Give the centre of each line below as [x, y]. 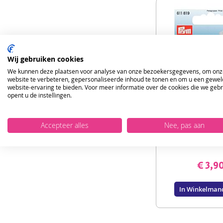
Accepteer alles [65, 125]
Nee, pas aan [184, 125]
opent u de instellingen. [40, 95]
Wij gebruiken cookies [46, 59]
